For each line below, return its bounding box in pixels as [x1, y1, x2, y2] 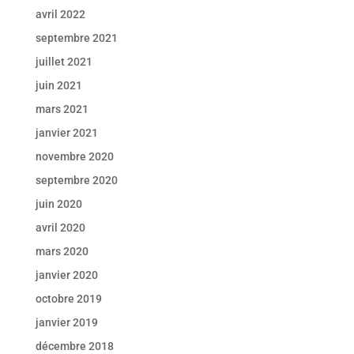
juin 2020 [35, 197, 82, 210]
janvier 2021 [35, 126, 98, 139]
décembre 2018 [35, 339, 114, 352]
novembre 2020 [35, 149, 114, 163]
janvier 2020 [35, 268, 98, 281]
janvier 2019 [35, 315, 98, 329]
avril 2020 [35, 220, 85, 234]
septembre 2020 [35, 173, 118, 186]
